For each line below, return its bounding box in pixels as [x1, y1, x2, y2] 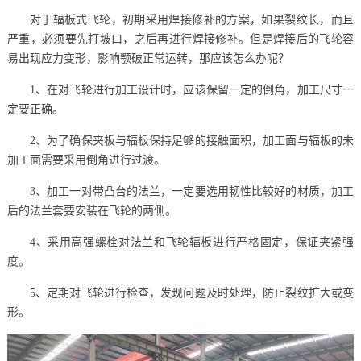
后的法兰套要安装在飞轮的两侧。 [6, 205, 176, 218]
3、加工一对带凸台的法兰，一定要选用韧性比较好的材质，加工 [29, 185, 355, 198]
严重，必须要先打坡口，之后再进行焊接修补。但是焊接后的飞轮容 [6, 33, 355, 46]
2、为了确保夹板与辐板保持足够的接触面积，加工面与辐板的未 [29, 135, 355, 147]
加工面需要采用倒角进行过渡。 [6, 154, 165, 167]
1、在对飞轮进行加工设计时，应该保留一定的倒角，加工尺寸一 [29, 84, 355, 97]
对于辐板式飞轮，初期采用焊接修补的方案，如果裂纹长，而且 [29, 14, 355, 27]
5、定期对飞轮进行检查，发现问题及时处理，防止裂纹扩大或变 [29, 287, 355, 300]
